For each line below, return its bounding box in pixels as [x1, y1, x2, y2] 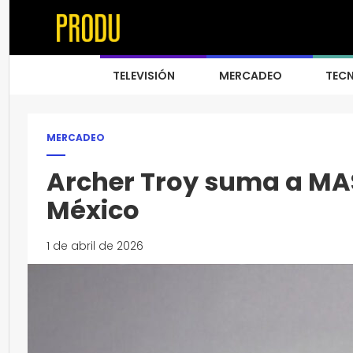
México [46, 192, 139, 228]
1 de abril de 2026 [46, 238, 143, 254]
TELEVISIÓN [113, 68, 175, 84]
